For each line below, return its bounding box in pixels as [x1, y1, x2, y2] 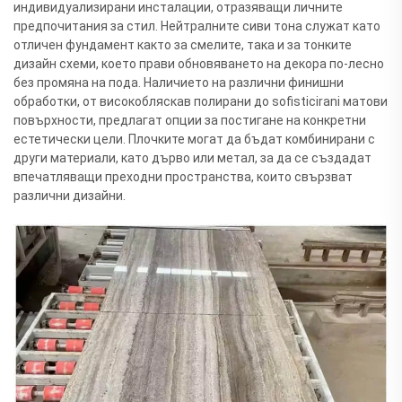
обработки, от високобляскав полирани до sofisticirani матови [13, 93, 388, 109]
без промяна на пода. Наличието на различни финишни [13, 74, 344, 90]
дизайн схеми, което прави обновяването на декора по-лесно [13, 56, 384, 71]
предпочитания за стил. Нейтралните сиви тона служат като [13, 18, 380, 33]
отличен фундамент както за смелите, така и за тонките [13, 37, 352, 52]
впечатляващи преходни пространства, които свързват [13, 169, 353, 184]
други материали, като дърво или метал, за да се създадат [13, 150, 371, 165]
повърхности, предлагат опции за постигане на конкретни [13, 112, 366, 127]
